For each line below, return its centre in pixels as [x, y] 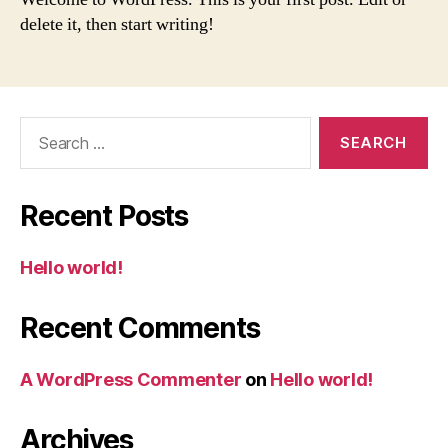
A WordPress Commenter [131, 379]
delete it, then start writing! [117, 24]
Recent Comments [140, 327]
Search [39, 126]
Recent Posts [104, 215]
